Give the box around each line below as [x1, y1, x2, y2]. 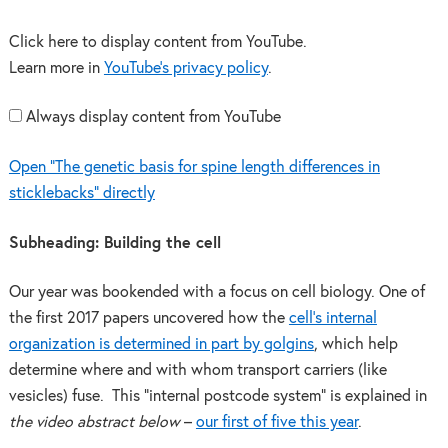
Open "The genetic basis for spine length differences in [8, 159, 380, 175]
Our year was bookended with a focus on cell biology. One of [8, 285, 425, 301]
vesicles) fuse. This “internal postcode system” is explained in [8, 389, 427, 405]
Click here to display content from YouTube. [8, 34, 307, 50]
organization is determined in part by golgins [8, 337, 314, 353]
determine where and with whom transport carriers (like [8, 363, 387, 379]
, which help [313, 337, 398, 353]
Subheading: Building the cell [8, 235, 221, 251]
